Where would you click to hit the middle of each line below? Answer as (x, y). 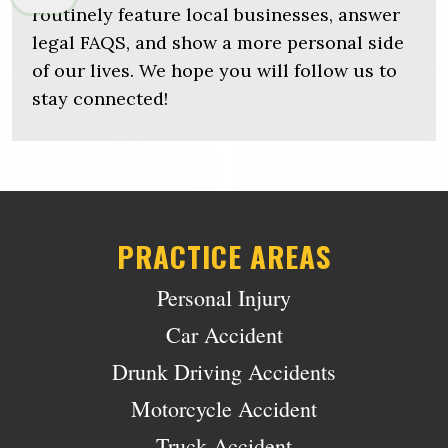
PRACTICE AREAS (224, 255)
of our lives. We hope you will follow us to (214, 70)
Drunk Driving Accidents (224, 371)
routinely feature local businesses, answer (216, 14)
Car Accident (224, 334)
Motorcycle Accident (224, 408)
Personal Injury (224, 297)
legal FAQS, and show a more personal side (218, 42)
